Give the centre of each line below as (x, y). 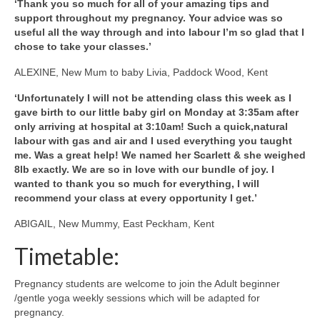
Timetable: (67, 256)
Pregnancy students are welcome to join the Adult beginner (147, 283)
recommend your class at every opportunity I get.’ (136, 197)
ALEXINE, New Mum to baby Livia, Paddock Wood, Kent (141, 72)
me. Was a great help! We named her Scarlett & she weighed (160, 155)
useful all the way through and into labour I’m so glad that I (159, 32)
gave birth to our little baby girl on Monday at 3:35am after (156, 112)
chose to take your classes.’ (84, 46)
